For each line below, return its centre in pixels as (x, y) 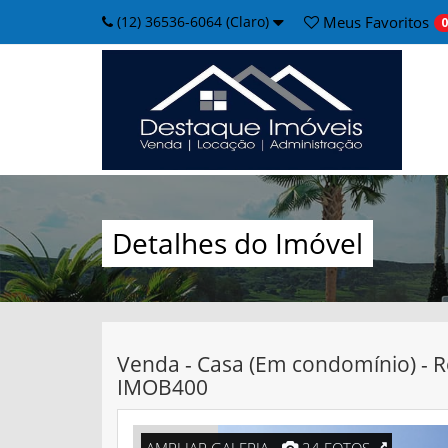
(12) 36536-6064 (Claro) (193, 21)
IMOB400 (162, 387)
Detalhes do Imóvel (237, 243)
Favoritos (395, 22)
